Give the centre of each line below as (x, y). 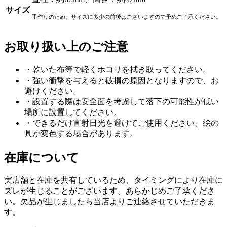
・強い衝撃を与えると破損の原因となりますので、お (122, 80)
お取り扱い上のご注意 (66, 46)
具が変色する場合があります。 (81, 133)
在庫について (42, 157)
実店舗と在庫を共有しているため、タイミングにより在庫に (113, 180)
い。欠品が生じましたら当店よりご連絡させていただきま (109, 202)
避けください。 (53, 91)
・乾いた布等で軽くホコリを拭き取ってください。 (118, 69)
